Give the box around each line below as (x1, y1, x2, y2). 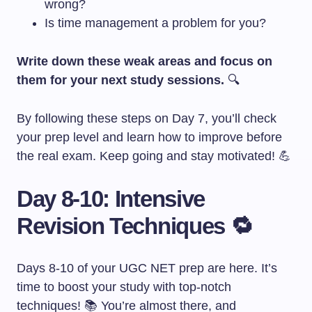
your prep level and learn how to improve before (17, 130, 282, 144)
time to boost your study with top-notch (17, 280, 231, 294)
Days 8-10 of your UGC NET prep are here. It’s (17, 261, 277, 275)
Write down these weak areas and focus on (17, 54, 272, 68)
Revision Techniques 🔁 (17, 213, 253, 239)
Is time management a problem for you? (45, 16, 266, 30)
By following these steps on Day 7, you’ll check (17, 111, 276, 125)
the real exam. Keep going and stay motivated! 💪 (17, 149, 291, 163)
